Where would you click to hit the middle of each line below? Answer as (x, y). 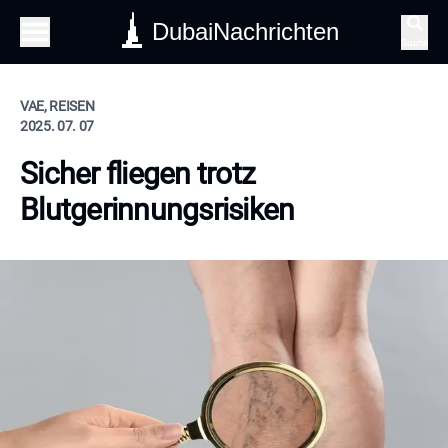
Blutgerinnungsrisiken (157, 209)
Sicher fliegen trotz (137, 173)
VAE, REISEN (57, 106)
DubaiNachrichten (246, 31)
